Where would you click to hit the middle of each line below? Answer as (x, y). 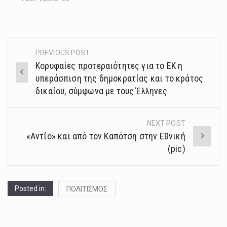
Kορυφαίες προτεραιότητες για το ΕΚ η (109, 65)
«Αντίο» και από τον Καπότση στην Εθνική (106, 136)
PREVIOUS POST (63, 52)
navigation (41, 76)
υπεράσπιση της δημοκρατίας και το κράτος (120, 78)
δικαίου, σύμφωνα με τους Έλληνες (101, 91)
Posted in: (30, 188)
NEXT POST (166, 123)
